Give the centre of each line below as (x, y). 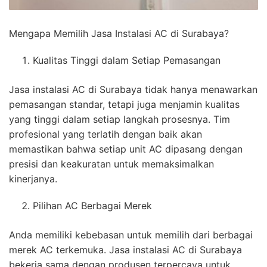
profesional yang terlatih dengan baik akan (105, 134)
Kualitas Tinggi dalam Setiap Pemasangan (127, 60)
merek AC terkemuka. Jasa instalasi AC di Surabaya (125, 249)
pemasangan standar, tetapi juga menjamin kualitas (124, 104)
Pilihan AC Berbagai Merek (92, 205)
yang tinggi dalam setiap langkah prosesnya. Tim (119, 119)
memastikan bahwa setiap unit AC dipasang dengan (126, 149)
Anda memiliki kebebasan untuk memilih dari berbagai (131, 235)
